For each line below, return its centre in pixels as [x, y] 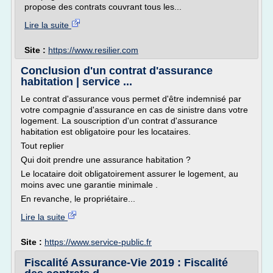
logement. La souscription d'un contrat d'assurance [119, 121]
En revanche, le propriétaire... [78, 199]
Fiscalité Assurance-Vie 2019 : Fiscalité [126, 263]
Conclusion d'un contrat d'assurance [117, 71]
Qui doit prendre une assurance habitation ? [106, 160]
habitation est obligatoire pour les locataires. [106, 132]
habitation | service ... [76, 82]
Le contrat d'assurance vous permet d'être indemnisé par [131, 99]
